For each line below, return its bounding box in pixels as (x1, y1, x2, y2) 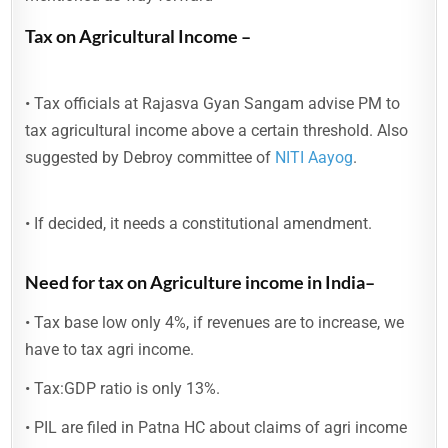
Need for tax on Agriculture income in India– (25, 271, 376, 293)
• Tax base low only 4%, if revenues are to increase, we (25, 313, 405, 332)
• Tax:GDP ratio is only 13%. (25, 379, 221, 398)
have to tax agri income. (25, 340, 195, 359)
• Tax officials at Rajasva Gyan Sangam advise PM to (25, 94, 401, 113)
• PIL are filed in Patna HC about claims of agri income (25, 418, 408, 437)
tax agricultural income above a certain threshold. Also (25, 121, 409, 140)
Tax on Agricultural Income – (25, 25, 252, 47)
